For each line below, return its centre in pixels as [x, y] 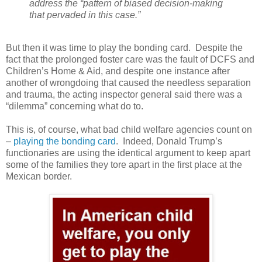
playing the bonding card [65, 142]
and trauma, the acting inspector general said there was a [124, 95]
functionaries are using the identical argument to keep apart [128, 153]
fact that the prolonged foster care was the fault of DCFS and [130, 60]
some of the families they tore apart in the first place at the [124, 165]
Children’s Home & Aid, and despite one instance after [118, 71]
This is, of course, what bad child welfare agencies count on [129, 130]
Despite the [219, 48]
